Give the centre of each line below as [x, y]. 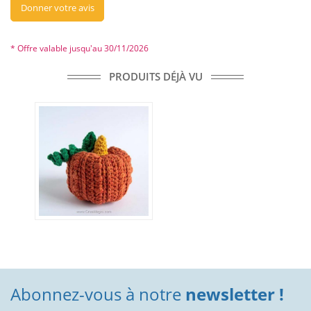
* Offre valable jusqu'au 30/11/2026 [79, 49]
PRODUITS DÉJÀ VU [155, 77]
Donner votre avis [57, 8]
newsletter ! [233, 294]
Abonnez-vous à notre [96, 294]
